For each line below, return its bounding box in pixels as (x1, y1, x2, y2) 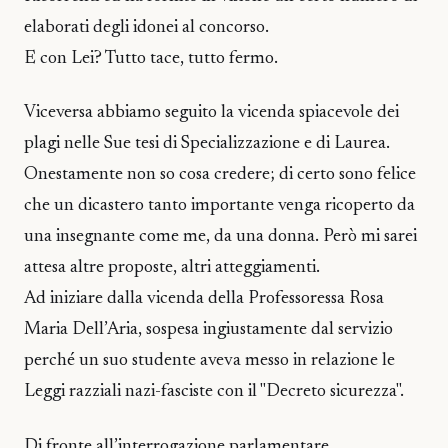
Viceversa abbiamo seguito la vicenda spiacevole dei (24, 104, 399, 123)
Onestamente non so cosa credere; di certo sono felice (24, 166, 416, 185)
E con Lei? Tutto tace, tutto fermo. (24, 49, 278, 68)
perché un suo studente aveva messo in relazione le (24, 352, 395, 371)
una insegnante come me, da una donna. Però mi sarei (24, 228, 417, 247)
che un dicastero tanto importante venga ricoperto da (24, 197, 415, 216)
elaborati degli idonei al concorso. (24, 18, 269, 37)
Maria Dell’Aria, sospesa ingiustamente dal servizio (24, 321, 393, 340)
